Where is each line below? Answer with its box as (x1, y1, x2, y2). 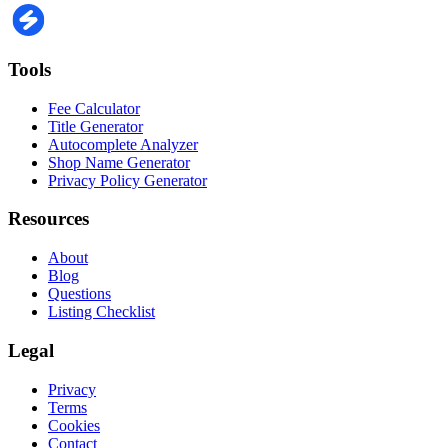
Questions (48, 285, 111, 303)
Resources (8, 208, 89, 230)
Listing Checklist (48, 303, 155, 321)
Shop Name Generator (48, 153, 190, 171)
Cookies (48, 416, 100, 434)
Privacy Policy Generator (48, 171, 207, 189)
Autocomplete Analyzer (48, 135, 198, 153)
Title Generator (48, 117, 143, 135)
